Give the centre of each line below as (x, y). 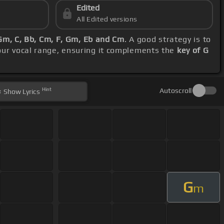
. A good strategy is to (167, 39)
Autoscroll (175, 91)
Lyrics (31, 92)
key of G (193, 50)
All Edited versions (107, 19)
